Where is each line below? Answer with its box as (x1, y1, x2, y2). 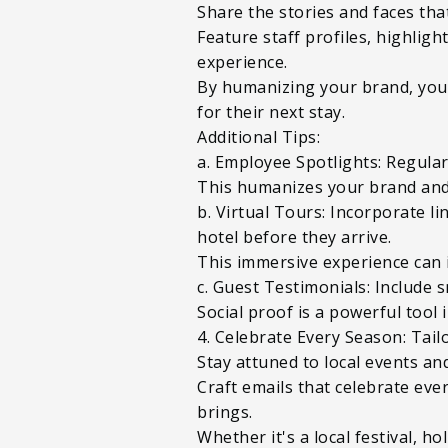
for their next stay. (197, 100, 345, 123)
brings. (197, 400, 257, 423)
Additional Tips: (197, 125, 320, 148)
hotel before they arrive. (197, 225, 396, 248)
